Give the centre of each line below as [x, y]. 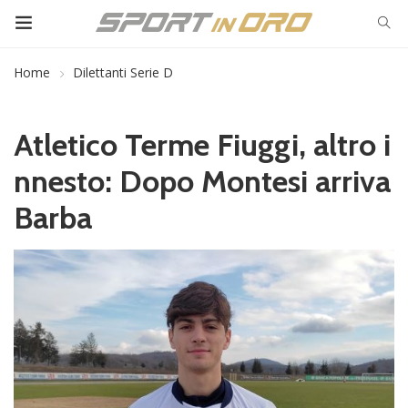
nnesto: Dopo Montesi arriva [202, 181]
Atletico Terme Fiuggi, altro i [202, 145]
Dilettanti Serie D [123, 72]
